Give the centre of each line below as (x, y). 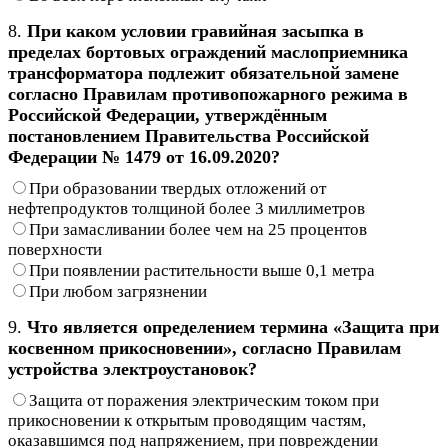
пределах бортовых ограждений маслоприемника (208, 51)
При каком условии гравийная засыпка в (195, 30)
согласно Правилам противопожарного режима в (208, 93)
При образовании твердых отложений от (177, 188)
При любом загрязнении (118, 291)
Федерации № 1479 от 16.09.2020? (144, 156)
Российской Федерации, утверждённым (167, 114)
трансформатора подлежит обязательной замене (203, 72)
